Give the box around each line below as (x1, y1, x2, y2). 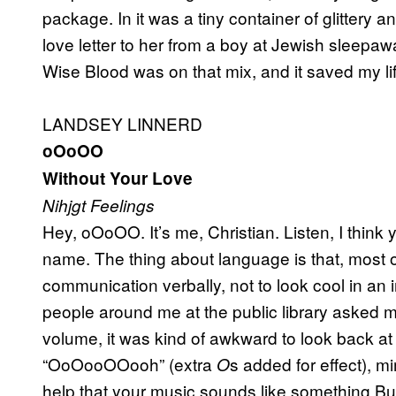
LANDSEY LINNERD (42, 111, 202, 136)
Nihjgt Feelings (42, 194, 155, 217)
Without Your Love (42, 166, 193, 191)
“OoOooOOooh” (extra (42, 352, 217, 377)
